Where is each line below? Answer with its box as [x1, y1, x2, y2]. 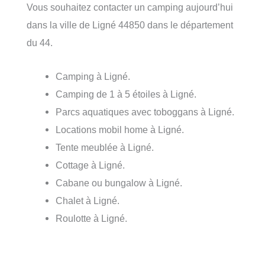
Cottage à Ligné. [56, 159, 125, 170]
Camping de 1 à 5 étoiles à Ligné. [56, 88, 197, 99]
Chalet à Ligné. [56, 195, 120, 206]
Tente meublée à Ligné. [56, 141, 154, 153]
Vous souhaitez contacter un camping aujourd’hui [27, 2, 233, 13]
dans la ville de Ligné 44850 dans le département [27, 20, 233, 31]
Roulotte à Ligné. [56, 212, 128, 224]
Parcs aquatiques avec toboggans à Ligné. [56, 106, 235, 117]
